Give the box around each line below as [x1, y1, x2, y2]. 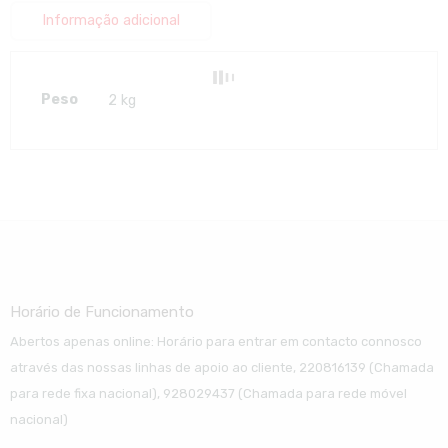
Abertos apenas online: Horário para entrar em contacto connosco [9, 333, 422, 349]
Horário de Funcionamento [9, 303, 194, 322]
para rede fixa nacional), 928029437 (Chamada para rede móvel [9, 385, 407, 401]
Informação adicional [41, 12, 180, 30]
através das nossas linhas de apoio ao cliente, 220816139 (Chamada [9, 359, 434, 375]
